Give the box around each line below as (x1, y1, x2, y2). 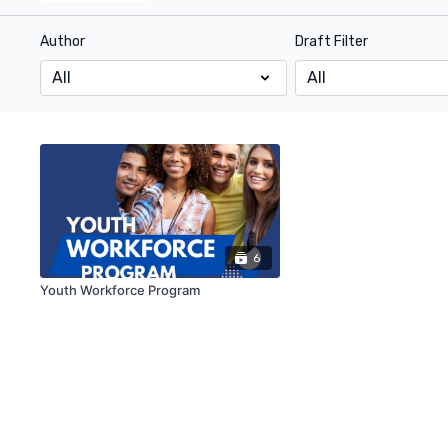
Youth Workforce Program (40, 282, 201, 299)
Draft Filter (294, 33, 368, 50)
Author (40, 33, 86, 50)
